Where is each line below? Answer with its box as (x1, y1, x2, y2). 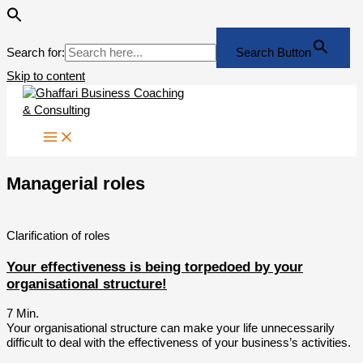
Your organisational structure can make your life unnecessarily (6, 322, 335, 335)
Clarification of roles (6, 229, 110, 243)
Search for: (6, 46, 65, 59)
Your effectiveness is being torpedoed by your (6, 259, 303, 275)
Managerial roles (6, 173, 145, 194)
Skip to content (6, 70, 85, 83)
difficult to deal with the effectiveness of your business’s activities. (6, 336, 351, 350)
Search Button (236, 46, 311, 59)
